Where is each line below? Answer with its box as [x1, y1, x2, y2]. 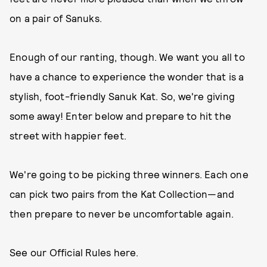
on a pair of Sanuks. [10, 12, 105, 24]
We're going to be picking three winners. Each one [10, 168, 249, 180]
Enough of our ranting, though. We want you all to [10, 51, 245, 63]
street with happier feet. [10, 129, 129, 141]
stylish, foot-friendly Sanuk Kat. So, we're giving [10, 90, 235, 102]
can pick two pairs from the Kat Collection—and [10, 188, 235, 200]
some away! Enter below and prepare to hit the [10, 110, 232, 122]
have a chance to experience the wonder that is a [10, 70, 244, 82]
